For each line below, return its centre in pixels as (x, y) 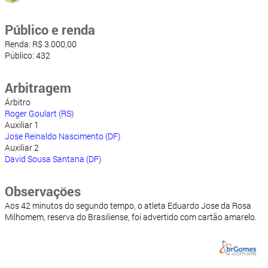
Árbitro (18, 102)
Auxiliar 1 (22, 125)
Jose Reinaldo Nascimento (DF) (63, 136)
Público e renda (50, 30)
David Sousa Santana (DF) (53, 159)
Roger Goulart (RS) (39, 113)
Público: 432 (28, 55)
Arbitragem (38, 88)
